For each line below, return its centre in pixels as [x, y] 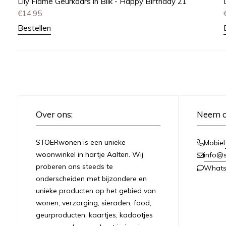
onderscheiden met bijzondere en [91, 179]
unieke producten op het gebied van [96, 191]
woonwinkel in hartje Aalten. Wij [90, 155]
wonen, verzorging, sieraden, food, [94, 203]
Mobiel [214, 143]
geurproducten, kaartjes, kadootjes [94, 215]
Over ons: [54, 115]
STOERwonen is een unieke [81, 143]
